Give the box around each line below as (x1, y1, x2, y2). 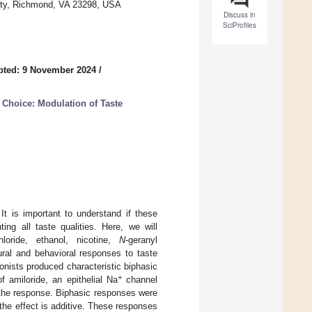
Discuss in (224, 10, 256, 20)
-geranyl (125, 234, 157, 245)
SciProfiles (223, 20, 256, 31)
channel (121, 274, 158, 285)
